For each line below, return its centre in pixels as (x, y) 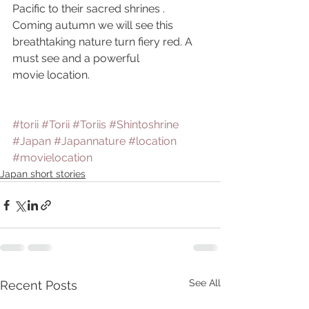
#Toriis (89, 125)
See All (205, 283)
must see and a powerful (76, 59)
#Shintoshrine (144, 125)
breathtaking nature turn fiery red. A (104, 42)
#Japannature (90, 141)
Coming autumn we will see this (94, 26)
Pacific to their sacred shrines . (90, 9)
